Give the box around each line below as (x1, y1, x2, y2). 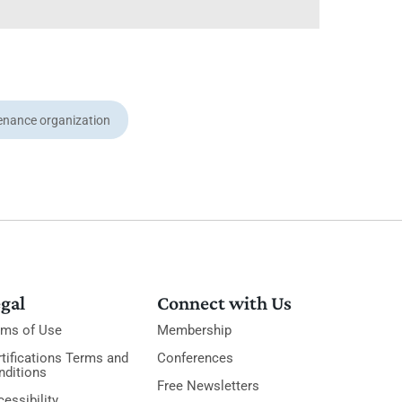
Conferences (157, 350, 234, 366)
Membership (157, 322, 232, 338)
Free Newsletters (157, 378, 260, 394)
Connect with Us (157, 292, 293, 314)
